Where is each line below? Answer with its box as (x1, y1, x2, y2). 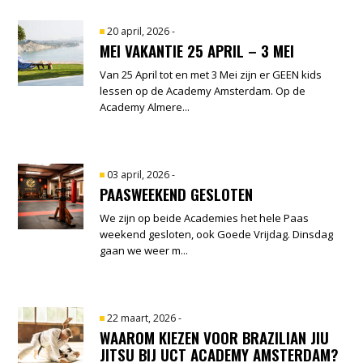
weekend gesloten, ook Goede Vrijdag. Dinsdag (100, 226, 334, 241)
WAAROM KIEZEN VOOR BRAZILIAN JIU (100, 325, 330, 348)
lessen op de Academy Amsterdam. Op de (100, 83, 306, 98)
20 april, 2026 (107, 23, 173, 38)
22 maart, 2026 (107, 310, 179, 325)
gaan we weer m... (100, 242, 189, 258)
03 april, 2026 (107, 167, 173, 181)
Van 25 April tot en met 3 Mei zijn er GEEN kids (100, 66, 322, 82)
